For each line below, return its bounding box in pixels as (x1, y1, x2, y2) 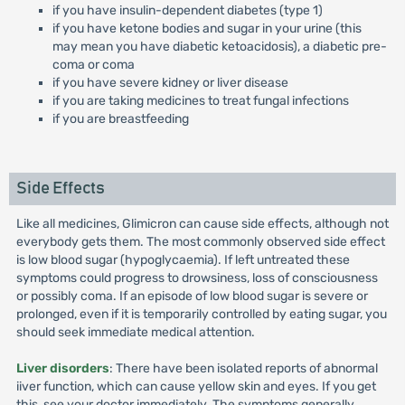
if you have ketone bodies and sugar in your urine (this (52, 21, 362, 36)
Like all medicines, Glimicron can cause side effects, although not (15, 216, 389, 231)
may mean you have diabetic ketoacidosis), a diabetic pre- (52, 39, 387, 54)
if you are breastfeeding (52, 111, 189, 127)
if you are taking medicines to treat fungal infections (52, 93, 349, 108)
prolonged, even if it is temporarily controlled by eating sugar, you (15, 306, 387, 322)
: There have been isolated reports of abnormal (108, 361, 378, 376)
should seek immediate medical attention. (15, 325, 255, 340)
